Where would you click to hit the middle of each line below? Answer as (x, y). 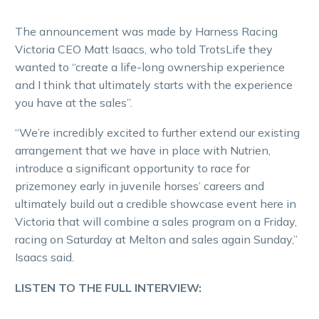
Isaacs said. (45, 257)
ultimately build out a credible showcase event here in (156, 204)
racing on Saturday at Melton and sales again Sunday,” (156, 240)
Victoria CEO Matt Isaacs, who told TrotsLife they (144, 49)
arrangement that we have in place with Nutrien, (143, 151)
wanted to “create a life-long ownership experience (150, 67)
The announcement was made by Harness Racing (146, 31)
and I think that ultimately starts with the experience (154, 84)
